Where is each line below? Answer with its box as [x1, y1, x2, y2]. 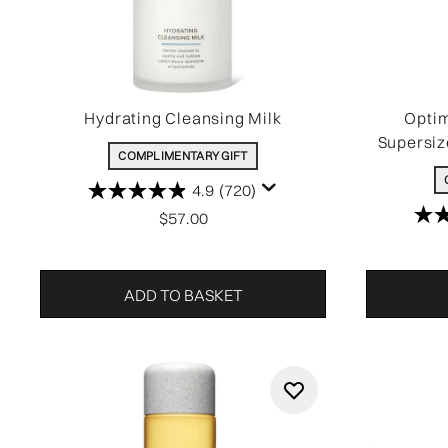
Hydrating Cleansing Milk [84, 108, 282, 128]
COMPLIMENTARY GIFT [118, 148, 248, 163]
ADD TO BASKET [123, 285, 243, 305]
